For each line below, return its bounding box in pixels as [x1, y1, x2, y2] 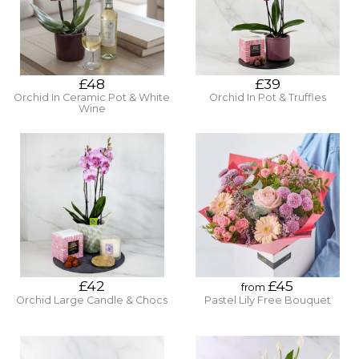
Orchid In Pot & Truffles [208, 91, 326, 104]
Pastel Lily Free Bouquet [204, 293, 331, 306]
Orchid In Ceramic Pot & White [14, 91, 170, 104]
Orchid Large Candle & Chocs [16, 293, 167, 306]
